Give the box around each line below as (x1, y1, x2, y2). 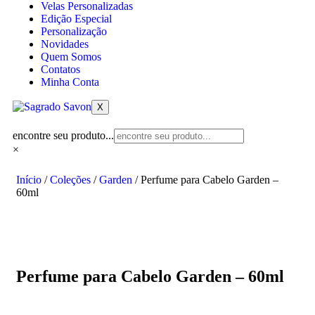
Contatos (41, 63, 80, 75)
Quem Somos (41, 51, 101, 63)
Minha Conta (41, 76, 99, 88)
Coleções (50, 174, 91, 186)
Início (16, 174, 41, 186)
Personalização (41, 25, 107, 37)
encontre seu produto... (13, 129, 114, 141)
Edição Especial (41, 13, 112, 25)
